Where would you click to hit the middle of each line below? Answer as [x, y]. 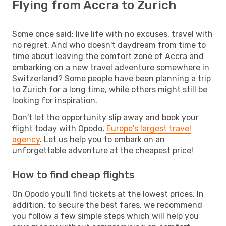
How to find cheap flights [73, 174]
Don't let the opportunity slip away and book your [105, 117]
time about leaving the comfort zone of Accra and [108, 56]
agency [26, 139]
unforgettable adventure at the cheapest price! [103, 150]
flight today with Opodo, [59, 128]
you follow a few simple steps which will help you [105, 216]
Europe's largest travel [149, 128]
